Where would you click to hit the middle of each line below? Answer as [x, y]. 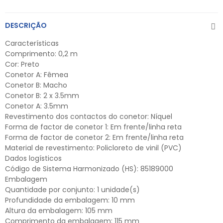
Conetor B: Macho [36, 85]
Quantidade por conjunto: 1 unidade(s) [72, 190]
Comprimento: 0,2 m [41, 54]
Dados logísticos [33, 159]
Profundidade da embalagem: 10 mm [70, 200]
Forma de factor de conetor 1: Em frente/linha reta [93, 127]
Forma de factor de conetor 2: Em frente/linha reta [94, 138]
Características [32, 44]
